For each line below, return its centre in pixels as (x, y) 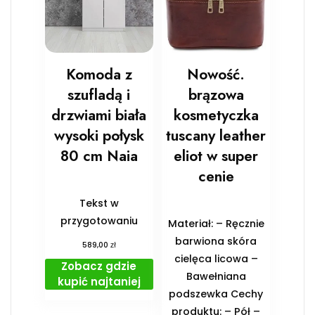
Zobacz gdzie (99, 266)
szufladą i (99, 95)
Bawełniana (216, 277)
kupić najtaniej (99, 282)
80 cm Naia (99, 156)
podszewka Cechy (216, 294)
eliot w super (216, 156)
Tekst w (99, 204)
